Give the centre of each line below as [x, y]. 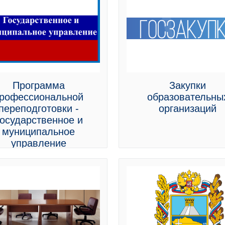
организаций [188, 108]
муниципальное [39, 132]
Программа [38, 85]
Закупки [188, 85]
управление [38, 143]
